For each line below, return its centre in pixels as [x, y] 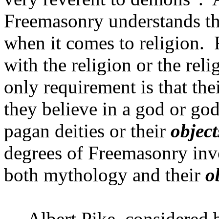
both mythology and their [105, 175]
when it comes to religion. [104, 43]
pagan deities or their [87, 131]
